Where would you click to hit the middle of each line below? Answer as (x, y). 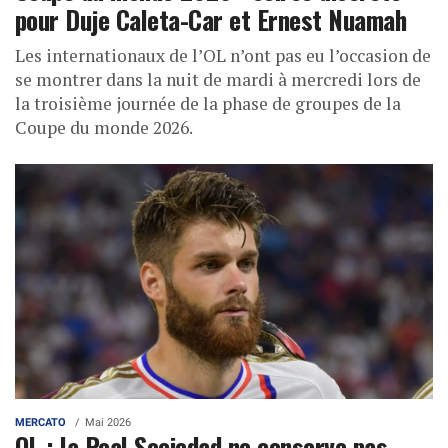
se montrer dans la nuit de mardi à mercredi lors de (218, 80)
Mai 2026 (108, 423)
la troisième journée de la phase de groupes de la (208, 104)
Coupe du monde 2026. (104, 128)
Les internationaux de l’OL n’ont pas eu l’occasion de (223, 56)
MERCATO (40, 423)
